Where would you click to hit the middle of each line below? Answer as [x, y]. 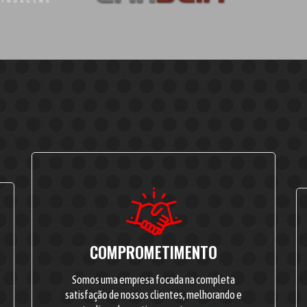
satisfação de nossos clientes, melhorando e [153, 294]
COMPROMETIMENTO [153, 252]
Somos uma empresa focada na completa [153, 279]
